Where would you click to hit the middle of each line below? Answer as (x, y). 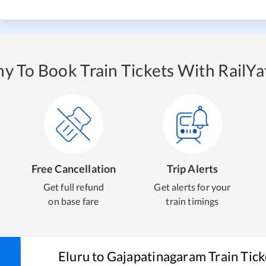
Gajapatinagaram (156, 256)
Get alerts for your (192, 187)
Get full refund (74, 187)
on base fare (74, 201)
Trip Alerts (192, 169)
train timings (192, 201)
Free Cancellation (74, 169)
